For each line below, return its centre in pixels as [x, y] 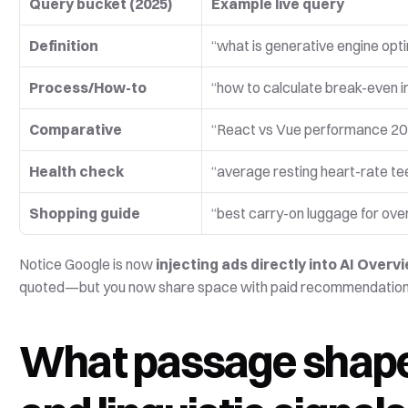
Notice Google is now [88, 264]
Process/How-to [88, 87]
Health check [77, 171]
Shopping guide [85, 213]
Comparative [76, 129]
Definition [64, 46]
